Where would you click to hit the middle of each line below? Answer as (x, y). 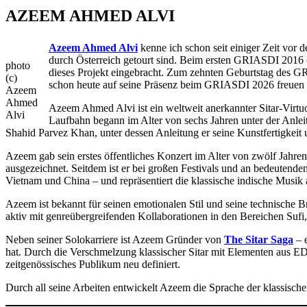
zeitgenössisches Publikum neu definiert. (93, 265)
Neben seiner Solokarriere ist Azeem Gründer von (115, 240)
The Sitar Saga (259, 240)
